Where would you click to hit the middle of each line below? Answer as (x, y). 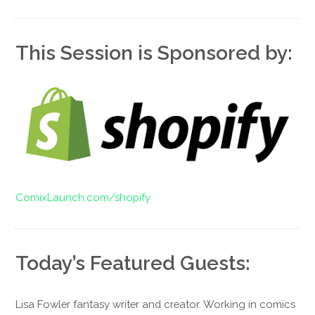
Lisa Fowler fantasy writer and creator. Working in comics (156, 304)
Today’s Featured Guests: (133, 263)
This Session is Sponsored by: (154, 53)
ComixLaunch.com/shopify (83, 197)
